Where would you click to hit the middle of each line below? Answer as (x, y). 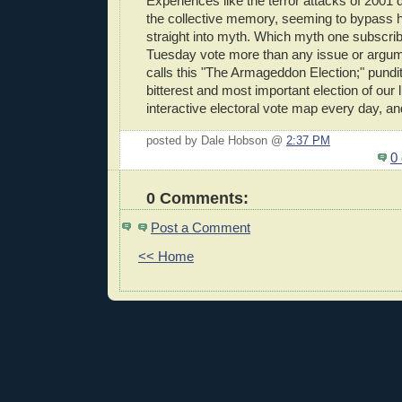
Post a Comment (201, 227)
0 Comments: (197, 197)
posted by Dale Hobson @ (216, 140)
